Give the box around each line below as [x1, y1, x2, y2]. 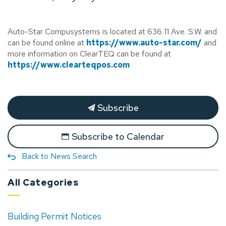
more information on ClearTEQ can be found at [8, 48, 171, 59]
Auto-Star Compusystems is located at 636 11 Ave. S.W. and [8, 26, 217, 37]
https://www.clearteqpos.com [8, 59, 130, 70]
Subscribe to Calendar [72, 130, 164, 142]
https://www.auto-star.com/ [86, 37, 202, 48]
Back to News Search [22, 150, 97, 161]
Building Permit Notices [8, 210, 101, 222]
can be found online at [8, 37, 86, 48]
